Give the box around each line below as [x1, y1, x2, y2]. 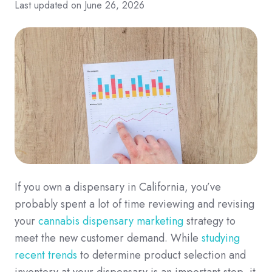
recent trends [15, 246, 77, 263]
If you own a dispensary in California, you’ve [15, 178, 221, 195]
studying [202, 229, 240, 246]
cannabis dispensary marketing [38, 212, 183, 229]
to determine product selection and [77, 246, 246, 263]
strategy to [183, 212, 236, 229]
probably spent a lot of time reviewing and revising [15, 195, 254, 212]
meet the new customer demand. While [15, 229, 199, 246]
